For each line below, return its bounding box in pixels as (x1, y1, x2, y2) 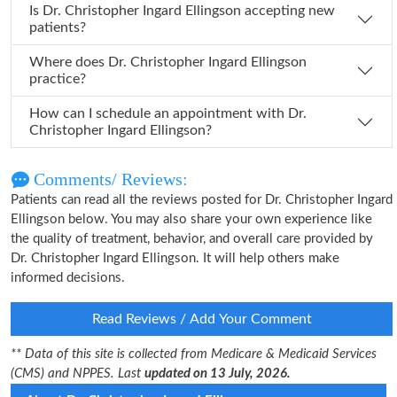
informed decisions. (11, 271, 125, 284)
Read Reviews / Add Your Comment (91, 312, 312, 326)
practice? (29, 72, 86, 86)
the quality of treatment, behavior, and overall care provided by (11, 232, 373, 245)
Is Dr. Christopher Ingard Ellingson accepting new (29, 4, 43, 18)
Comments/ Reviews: (29, 169, 188, 189)
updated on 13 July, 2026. (144, 367, 291, 380)
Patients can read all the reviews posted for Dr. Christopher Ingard (11, 193, 393, 206)
